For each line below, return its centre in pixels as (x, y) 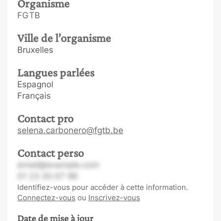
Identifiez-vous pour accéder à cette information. (103, 187)
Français (34, 96)
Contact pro (45, 118)
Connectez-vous (46, 198)
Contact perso (51, 153)
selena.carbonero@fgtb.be (70, 130)
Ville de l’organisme (64, 38)
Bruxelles (35, 50)
